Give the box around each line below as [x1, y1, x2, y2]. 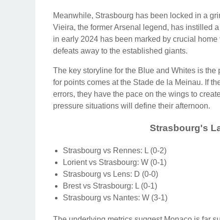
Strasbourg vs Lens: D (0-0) [63, 169, 158, 178]
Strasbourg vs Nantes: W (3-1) [63, 193, 167, 202]
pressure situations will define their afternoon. [53, 101, 210, 110]
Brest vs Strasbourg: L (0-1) [63, 181, 157, 190]
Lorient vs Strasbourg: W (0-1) [63, 158, 166, 166]
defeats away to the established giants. [53, 46, 188, 55]
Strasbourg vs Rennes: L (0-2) [63, 146, 166, 155]
